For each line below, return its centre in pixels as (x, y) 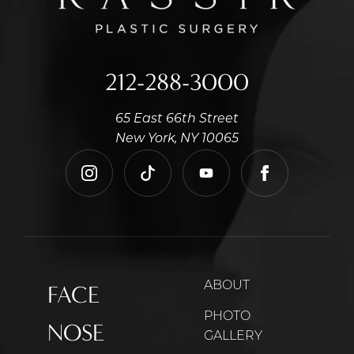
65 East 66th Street (177, 120)
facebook (292, 181)
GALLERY (233, 337)
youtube (232, 181)
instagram (120, 181)
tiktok (164, 181)
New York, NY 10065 (177, 139)
